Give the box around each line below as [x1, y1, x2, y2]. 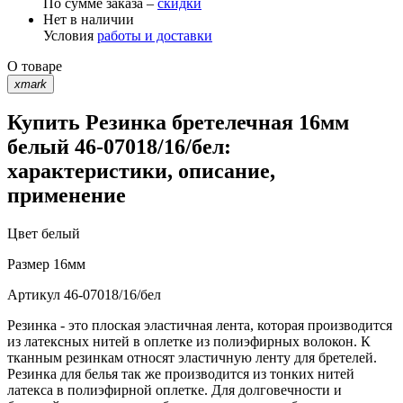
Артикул [7, 287, 60, 303]
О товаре [7, 58, 62, 74]
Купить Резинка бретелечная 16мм [7, 111, 349, 135]
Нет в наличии [43, 11, 134, 27]
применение [7, 184, 126, 208]
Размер [7, 256, 49, 273]
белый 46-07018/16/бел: [7, 135, 231, 159]
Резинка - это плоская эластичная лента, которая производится [7, 318, 392, 334]
